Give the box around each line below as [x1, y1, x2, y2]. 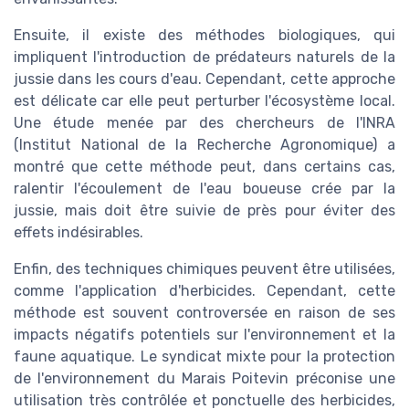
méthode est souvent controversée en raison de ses [14, 304, 395, 322]
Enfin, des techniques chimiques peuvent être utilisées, [14, 260, 395, 278]
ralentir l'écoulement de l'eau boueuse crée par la [14, 180, 395, 198]
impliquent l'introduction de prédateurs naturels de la [14, 48, 395, 67]
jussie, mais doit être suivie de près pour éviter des [14, 202, 395, 220]
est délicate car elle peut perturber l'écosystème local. [14, 92, 395, 110]
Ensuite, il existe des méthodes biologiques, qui [14, 26, 395, 45]
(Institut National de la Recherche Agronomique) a [14, 136, 395, 154]
